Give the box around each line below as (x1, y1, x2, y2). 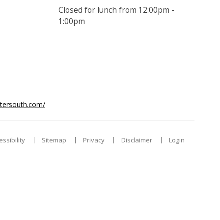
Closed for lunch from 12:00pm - (58, 5, 174, 15)
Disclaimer (121, 135, 152, 144)
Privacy (83, 135, 105, 144)
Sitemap (42, 135, 66, 144)
